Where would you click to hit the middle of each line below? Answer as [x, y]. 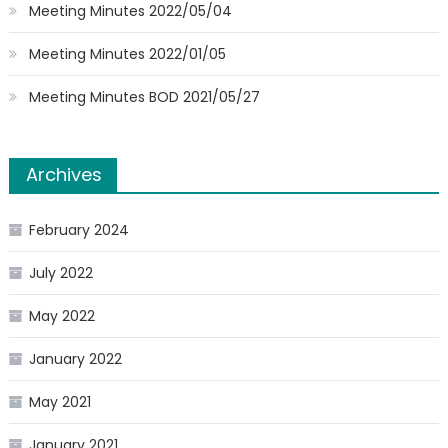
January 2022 [75, 359]
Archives [63, 174]
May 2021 [59, 402]
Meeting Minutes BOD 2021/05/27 [144, 97]
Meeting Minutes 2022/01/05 [127, 54]
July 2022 [60, 273]
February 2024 [78, 230]
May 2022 [61, 316]
